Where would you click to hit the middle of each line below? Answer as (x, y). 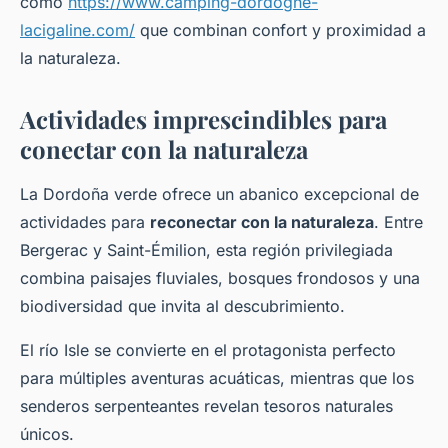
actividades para (85, 222)
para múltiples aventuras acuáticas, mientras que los (217, 378)
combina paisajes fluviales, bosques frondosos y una (220, 278)
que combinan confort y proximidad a (280, 30)
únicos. (47, 434)
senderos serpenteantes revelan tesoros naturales (206, 406)
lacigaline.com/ (77, 30)
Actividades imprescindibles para (203, 119)
